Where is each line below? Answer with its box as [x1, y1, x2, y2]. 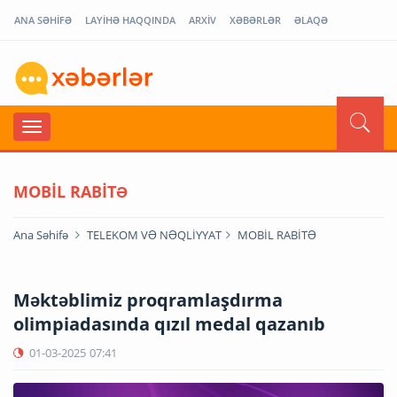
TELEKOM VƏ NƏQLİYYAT [87, 226, 222, 243]
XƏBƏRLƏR [230, 13, 281, 27]
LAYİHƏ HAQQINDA [85, 13, 175, 27]
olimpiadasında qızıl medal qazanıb [13, 311, 325, 336]
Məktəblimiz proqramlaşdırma [13, 287, 283, 312]
